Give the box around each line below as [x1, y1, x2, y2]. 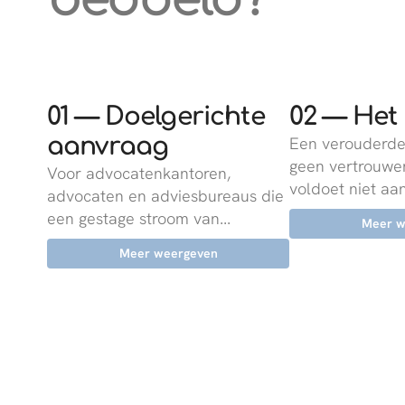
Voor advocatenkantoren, [47, 163, 231, 184]
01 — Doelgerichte [47, 102, 265, 131]
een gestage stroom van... [47, 208, 231, 229]
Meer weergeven [118, 245, 218, 261]
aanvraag [47, 132, 169, 161]
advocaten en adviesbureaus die [47, 185, 284, 206]
